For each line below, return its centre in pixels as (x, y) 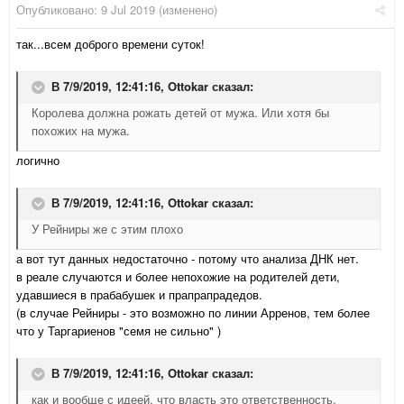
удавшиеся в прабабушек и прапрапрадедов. (139, 295)
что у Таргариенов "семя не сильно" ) (119, 331)
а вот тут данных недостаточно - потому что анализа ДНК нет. (188, 259)
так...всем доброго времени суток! (110, 44)
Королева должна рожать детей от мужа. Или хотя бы (180, 113)
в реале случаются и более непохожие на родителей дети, (178, 277)
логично (38, 161)
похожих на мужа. (81, 131)
